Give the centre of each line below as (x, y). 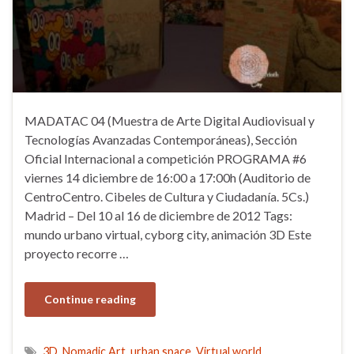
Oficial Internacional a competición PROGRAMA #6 (166, 158)
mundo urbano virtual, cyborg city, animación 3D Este (168, 234)
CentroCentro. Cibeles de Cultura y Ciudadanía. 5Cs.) (167, 196)
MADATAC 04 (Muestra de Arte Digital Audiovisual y (169, 120)
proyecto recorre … (77, 253)
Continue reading (90, 299)
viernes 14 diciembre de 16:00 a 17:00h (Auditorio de (168, 177)
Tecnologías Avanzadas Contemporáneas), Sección (161, 139)
